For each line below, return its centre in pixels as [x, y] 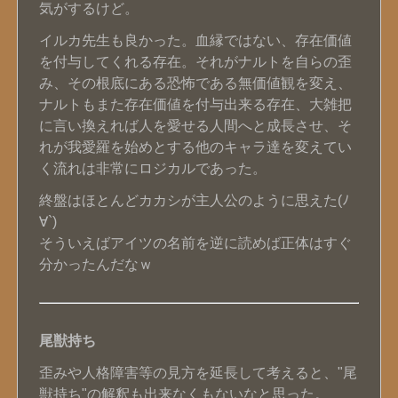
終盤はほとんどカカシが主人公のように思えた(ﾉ [194, 200]
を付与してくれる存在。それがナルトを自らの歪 [195, 62]
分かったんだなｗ [96, 264]
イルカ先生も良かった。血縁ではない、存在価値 [195, 40]
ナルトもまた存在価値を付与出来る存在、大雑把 [195, 104]
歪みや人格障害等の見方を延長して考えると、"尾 [198, 373]
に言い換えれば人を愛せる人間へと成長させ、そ [195, 126]
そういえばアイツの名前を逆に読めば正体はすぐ [195, 243]
